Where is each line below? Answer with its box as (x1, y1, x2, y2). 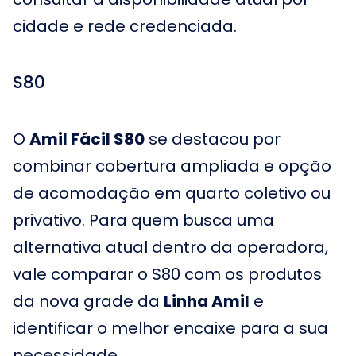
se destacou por (145, 128, 281, 150)
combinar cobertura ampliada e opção (13, 155, 331, 177)
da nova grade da (13, 290, 164, 312)
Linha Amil (164, 290, 250, 312)
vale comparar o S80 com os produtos (13, 263, 322, 285)
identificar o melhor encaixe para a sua (13, 317, 328, 339)
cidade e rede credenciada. (13, 15, 237, 37)
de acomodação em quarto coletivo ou (13, 182, 331, 204)
